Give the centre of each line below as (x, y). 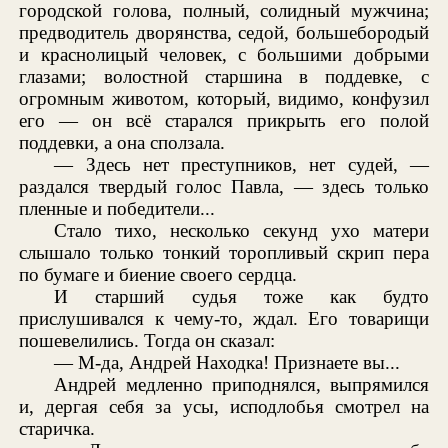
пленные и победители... (117, 208)
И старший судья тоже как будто (241, 296)
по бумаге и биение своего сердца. (158, 274)
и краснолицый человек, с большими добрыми (224, 54)
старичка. (57, 428)
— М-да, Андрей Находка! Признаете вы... (227, 362)
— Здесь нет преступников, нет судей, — (241, 164)
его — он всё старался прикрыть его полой (224, 120)
